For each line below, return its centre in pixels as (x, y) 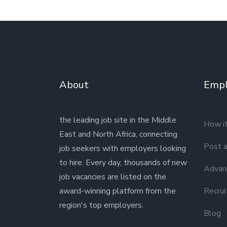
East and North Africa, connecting (118, 134)
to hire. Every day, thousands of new (123, 163)
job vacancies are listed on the (113, 177)
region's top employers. (101, 205)
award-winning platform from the (118, 191)
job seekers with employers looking (123, 148)
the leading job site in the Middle (118, 120)
